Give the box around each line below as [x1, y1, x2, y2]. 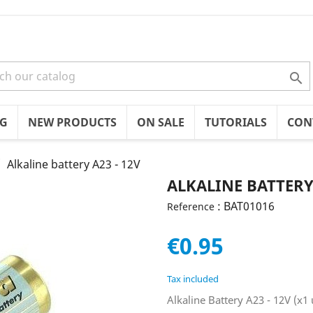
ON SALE [137, 115, 184, 130]
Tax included [167, 272, 219, 285]
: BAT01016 [217, 198, 275, 214]
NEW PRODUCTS [28, 115, 117, 130]
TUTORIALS [205, 115, 267, 130]
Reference [167, 200, 214, 213]
